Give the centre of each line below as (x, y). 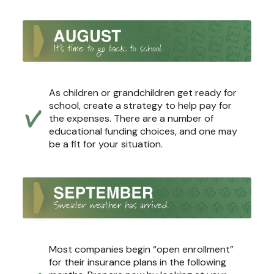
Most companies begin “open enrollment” (141, 250)
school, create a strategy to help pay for (140, 105)
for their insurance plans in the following (138, 262)
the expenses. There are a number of (131, 118)
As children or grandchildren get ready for (143, 92)
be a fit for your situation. (106, 144)
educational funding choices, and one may (143, 131)
